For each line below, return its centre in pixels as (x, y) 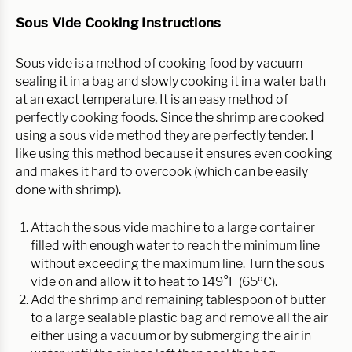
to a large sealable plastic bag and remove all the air (180, 317)
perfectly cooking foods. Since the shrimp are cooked (170, 117)
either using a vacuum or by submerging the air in (171, 335)
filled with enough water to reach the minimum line (175, 245)
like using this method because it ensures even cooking (174, 153)
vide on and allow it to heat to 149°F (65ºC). (154, 281)
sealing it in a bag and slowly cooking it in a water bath (171, 81)
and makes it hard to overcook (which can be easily (162, 171)
